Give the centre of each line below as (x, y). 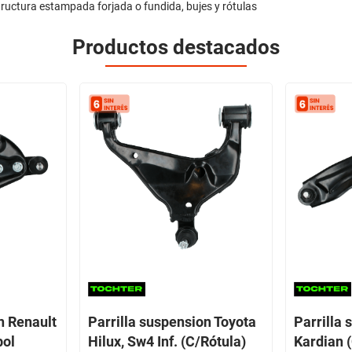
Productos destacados (176, 48)
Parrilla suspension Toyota (172, 321)
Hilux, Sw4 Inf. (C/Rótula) (167, 341)
